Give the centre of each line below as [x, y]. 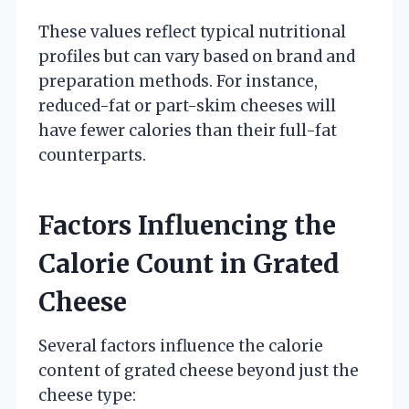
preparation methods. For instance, [178, 81]
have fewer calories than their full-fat [188, 130]
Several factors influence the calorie [181, 346]
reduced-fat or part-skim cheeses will [187, 105]
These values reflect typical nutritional [192, 31]
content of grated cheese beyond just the [199, 370]
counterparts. [92, 155]
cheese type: [87, 395]
